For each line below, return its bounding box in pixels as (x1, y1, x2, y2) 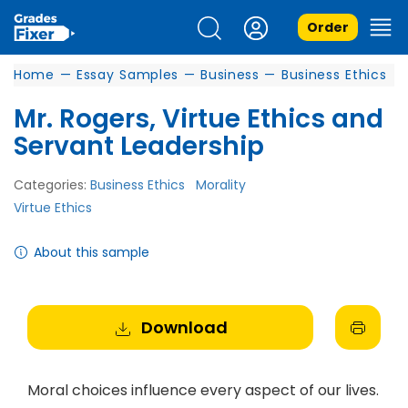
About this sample (34, 243, 149, 261)
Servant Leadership (14, 128, 264, 164)
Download (140, 316, 228, 339)
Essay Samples (76, 66, 179, 84)
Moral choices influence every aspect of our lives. (27, 380, 379, 401)
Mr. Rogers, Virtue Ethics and (14, 101, 383, 137)
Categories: (14, 176, 90, 194)
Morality (196, 176, 246, 194)
